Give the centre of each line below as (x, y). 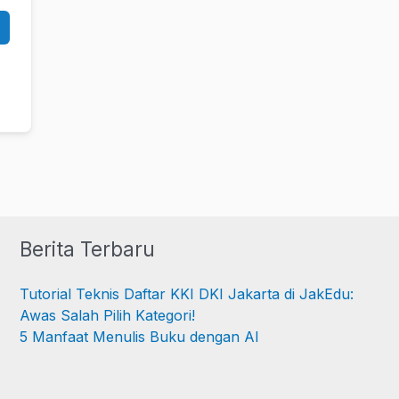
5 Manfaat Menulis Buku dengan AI (139, 337)
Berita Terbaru (87, 249)
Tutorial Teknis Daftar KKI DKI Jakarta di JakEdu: (186, 294)
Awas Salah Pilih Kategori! (107, 316)
